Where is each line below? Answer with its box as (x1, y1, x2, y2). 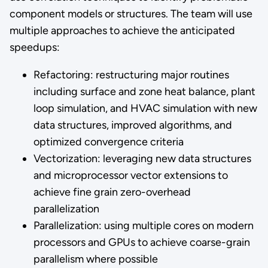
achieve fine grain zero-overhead (33, 185, 191, 199)
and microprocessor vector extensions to (33, 168, 228, 182)
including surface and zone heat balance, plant (33, 84, 255, 98)
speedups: (9, 40, 60, 54)
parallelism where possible (33, 252, 158, 266)
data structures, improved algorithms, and (33, 118, 232, 132)
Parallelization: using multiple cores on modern (33, 218, 254, 232)
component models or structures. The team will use (9, 7, 252, 20)
